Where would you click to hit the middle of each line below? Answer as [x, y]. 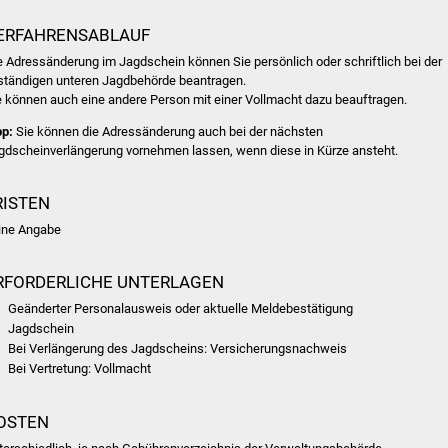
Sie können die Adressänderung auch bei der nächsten [168, 132]
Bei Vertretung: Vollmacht [80, 369]
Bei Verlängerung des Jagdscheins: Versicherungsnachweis [178, 349]
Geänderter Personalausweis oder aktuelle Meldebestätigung [181, 309]
